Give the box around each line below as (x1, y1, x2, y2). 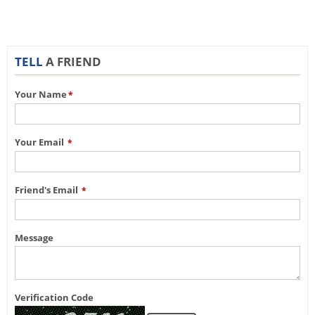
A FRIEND (46, 53, 101, 70)
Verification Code (15, 291, 94, 304)
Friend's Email (15, 184, 80, 196)
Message (15, 231, 53, 244)
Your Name (15, 88, 67, 101)
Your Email (15, 136, 66, 148)
